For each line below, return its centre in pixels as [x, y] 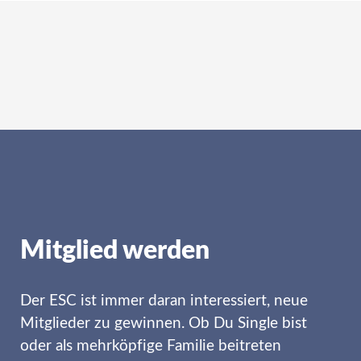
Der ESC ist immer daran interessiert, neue [164, 301]
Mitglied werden [115, 251]
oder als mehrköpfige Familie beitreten [151, 346]
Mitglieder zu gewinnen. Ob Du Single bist [164, 324]
